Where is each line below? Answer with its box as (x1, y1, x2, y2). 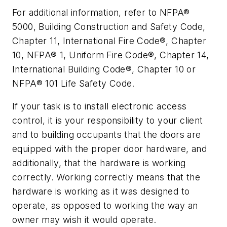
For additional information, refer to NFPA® (12, 7, 190, 18)
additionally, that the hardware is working (12, 158, 186, 169)
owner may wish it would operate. (12, 214, 157, 225)
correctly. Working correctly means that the (12, 172, 201, 183)
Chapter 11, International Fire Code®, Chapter (12, 35, 206, 46)
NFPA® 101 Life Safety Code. (12, 78, 135, 89)
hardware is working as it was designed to (12, 186, 190, 197)
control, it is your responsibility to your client (12, 115, 203, 126)
